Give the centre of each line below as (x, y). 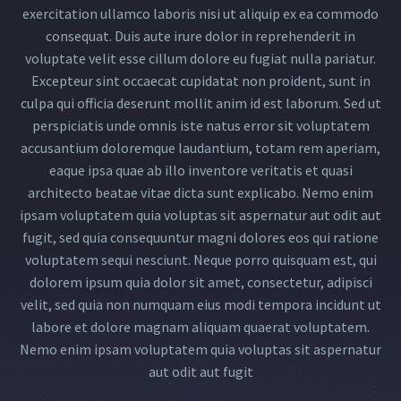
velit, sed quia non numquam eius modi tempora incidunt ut (200, 304)
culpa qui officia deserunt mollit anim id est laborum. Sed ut (200, 102)
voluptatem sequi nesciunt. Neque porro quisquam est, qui (200, 259)
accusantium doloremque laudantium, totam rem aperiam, (200, 147)
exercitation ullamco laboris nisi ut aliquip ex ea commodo (200, 13)
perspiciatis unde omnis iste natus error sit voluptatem (200, 125)
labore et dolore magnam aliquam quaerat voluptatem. (200, 326)
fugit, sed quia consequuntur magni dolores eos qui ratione (200, 237)
